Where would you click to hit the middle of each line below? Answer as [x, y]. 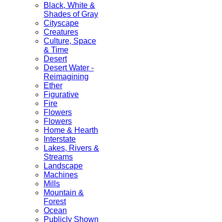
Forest [55, 202]
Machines [61, 175]
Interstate [60, 139]
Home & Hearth [71, 130]
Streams [58, 157]
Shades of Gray [71, 14]
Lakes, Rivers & [71, 148]
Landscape [63, 166]
